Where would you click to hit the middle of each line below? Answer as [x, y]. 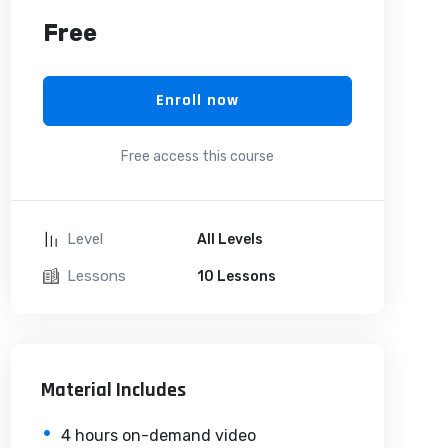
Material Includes [113, 389]
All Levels [230, 239]
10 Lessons [237, 276]
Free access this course [197, 156]
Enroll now [197, 100]
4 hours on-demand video [158, 435]
